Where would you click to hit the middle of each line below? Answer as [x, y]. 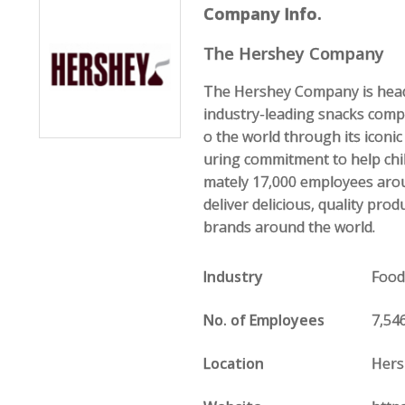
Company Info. [263, 14]
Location [234, 363]
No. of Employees [264, 320]
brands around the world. [290, 227]
